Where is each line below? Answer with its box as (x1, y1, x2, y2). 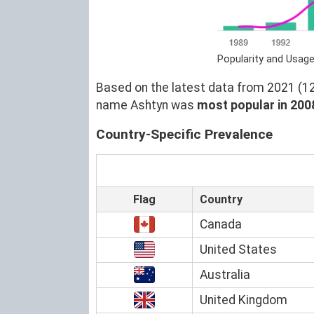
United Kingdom (200, 292, 287, 307)
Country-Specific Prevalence (96, 125, 273, 142)
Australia (200, 267, 250, 282)
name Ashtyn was (96, 97, 197, 112)
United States (200, 242, 277, 257)
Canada (200, 217, 242, 231)
